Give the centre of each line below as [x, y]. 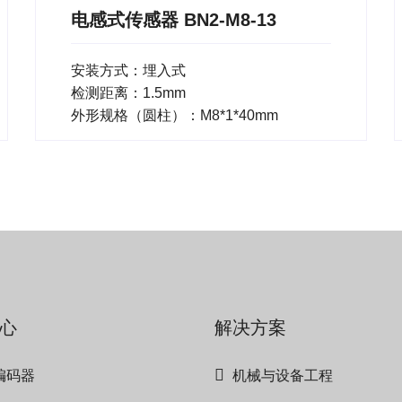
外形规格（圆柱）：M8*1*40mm [175, 116]
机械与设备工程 [283, 376]
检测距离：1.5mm [128, 93]
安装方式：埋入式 [128, 71]
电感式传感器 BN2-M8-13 [174, 20]
